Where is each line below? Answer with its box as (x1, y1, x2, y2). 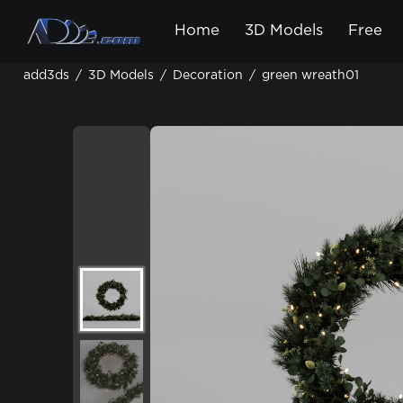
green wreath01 (262, 70, 359, 81)
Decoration (173, 70, 243, 81)
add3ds (23, 70, 73, 81)
